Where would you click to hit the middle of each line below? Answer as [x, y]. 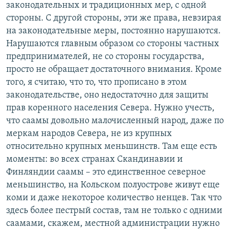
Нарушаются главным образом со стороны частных [113, 44]
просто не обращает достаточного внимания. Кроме [114, 70]
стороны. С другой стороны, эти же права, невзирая [114, 18]
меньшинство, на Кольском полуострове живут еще [113, 185]
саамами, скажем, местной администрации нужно [113, 224]
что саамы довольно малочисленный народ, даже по [115, 121]
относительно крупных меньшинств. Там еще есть [112, 147]
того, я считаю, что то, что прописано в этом [97, 83]
